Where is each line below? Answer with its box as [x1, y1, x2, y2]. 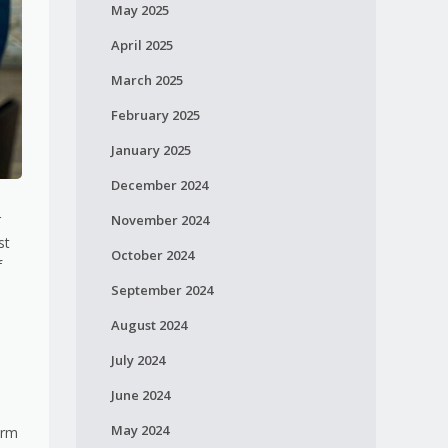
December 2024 [110, 176, 208, 194]
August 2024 [110, 316, 187, 334]
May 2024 [110, 421, 169, 439]
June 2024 [110, 386, 170, 404]
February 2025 [110, 106, 200, 124]
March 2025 [110, 71, 183, 89]
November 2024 [110, 211, 209, 229]
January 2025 [110, 141, 191, 159]
